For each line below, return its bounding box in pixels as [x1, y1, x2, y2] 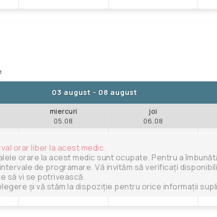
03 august [52, 87, 91, 97]
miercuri [49, 107, 77, 116]
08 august [98, 87, 138, 97]
